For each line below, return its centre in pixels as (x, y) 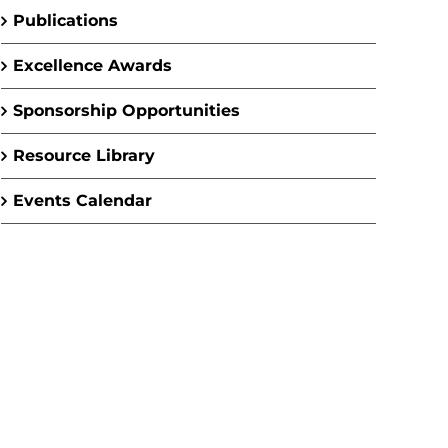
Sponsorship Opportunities (126, 110)
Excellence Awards (92, 65)
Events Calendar (82, 200)
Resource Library (84, 155)
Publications (65, 20)
